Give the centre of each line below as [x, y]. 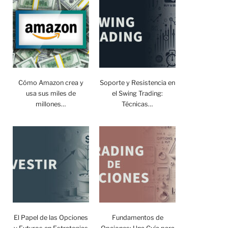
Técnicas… [137, 104]
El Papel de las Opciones [51, 217]
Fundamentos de [137, 217]
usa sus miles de [51, 93]
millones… [51, 104]
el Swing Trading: [137, 93]
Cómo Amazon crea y [51, 83]
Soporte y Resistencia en [137, 83]
